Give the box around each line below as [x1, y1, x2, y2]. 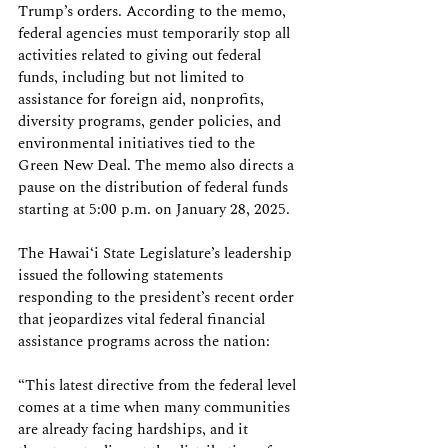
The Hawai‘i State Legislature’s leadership [18, 242, 296, 265]
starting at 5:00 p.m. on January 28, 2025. [18, 198, 294, 221]
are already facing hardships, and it [18, 418, 252, 441]
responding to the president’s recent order [18, 286, 298, 309]
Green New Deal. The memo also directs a [18, 154, 298, 177]
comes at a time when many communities [18, 396, 294, 419]
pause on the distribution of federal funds [18, 176, 292, 199]
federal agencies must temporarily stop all [18, 22, 294, 45]
